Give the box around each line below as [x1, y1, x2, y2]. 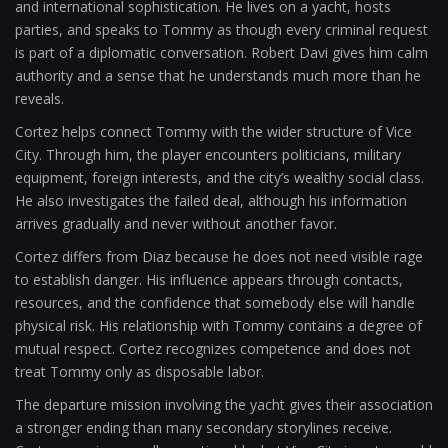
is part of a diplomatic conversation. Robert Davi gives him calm [15, 43, 428, 62]
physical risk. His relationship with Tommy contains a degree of [15, 316, 422, 335]
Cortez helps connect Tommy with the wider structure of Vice [15, 122, 412, 141]
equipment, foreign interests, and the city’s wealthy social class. [15, 168, 424, 187]
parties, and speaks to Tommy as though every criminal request [15, 20, 428, 39]
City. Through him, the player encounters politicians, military [15, 145, 401, 164]
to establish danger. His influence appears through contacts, [15, 270, 403, 289]
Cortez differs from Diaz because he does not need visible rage [15, 247, 423, 266]
